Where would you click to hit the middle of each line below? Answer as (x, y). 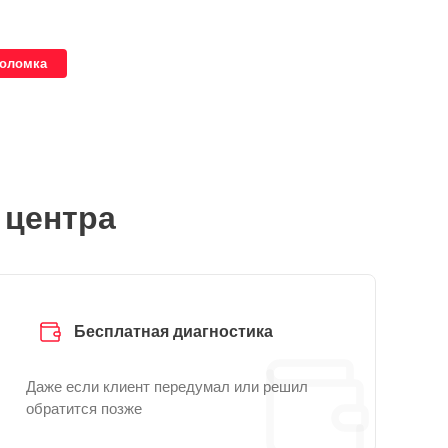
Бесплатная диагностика (173, 331)
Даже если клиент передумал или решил (167, 386)
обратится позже (84, 408)
